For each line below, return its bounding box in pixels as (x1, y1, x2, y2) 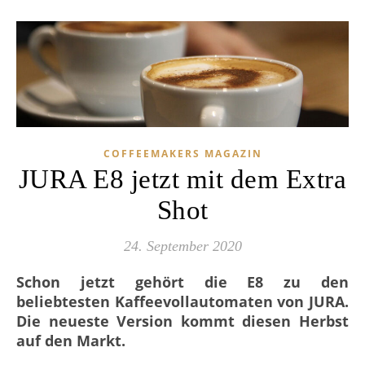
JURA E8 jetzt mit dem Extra (18, 164, 347, 194)
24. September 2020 (123, 237, 242, 254)
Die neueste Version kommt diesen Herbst (16, 310, 349, 331)
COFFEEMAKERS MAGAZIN (103, 146, 262, 161)
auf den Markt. (16, 330, 125, 350)
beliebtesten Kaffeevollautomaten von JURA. (16, 291, 349, 311)
